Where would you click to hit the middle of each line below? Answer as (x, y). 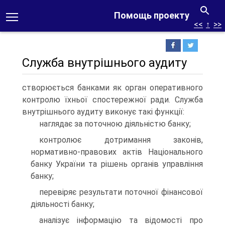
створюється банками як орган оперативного (113, 88)
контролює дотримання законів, (121, 140)
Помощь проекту (152, 15)
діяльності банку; (63, 204)
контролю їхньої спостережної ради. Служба (113, 100)
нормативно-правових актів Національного (117, 152)
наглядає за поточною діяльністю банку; (115, 124)
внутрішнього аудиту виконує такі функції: (103, 112)
